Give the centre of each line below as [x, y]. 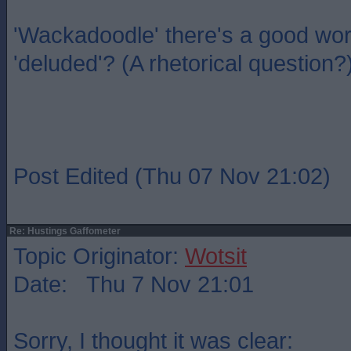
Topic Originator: [99, 256]
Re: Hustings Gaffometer [64, 231]
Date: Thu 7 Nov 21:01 [134, 284]
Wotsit [216, 256]
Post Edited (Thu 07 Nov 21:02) [172, 176]
